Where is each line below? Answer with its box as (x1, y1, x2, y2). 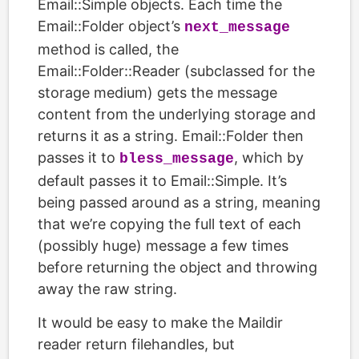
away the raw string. (38, 280, 177, 297)
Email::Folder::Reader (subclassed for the (38, 63, 315, 79)
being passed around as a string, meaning (38, 194, 321, 211)
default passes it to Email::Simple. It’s (38, 172, 287, 189)
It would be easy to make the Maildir (38, 314, 283, 331)
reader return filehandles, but (38, 336, 235, 353)
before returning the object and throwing (38, 259, 317, 276)
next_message (184, 19, 290, 35)
